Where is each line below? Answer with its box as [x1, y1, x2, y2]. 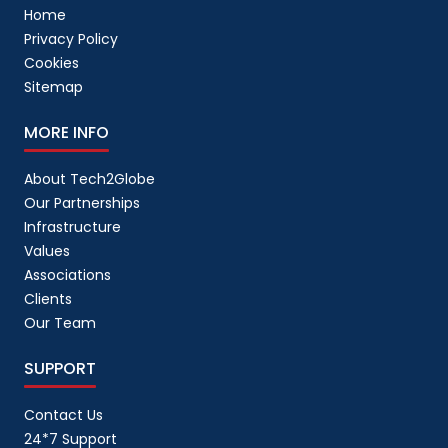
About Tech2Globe [24, 168, 155, 189]
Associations [24, 264, 111, 285]
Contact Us [24, 404, 103, 425]
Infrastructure [24, 216, 121, 237]
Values [24, 240, 70, 261]
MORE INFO [24, 120, 109, 144]
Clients [24, 288, 72, 309]
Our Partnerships [24, 192, 140, 213]
